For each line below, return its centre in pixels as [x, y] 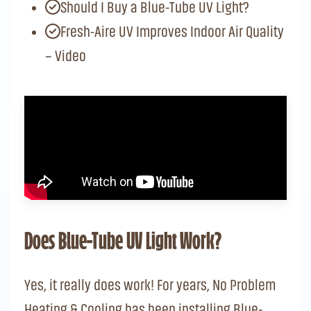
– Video [66, 56]
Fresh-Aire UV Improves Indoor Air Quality [172, 31]
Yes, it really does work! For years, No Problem [150, 285]
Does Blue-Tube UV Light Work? [123, 243]
